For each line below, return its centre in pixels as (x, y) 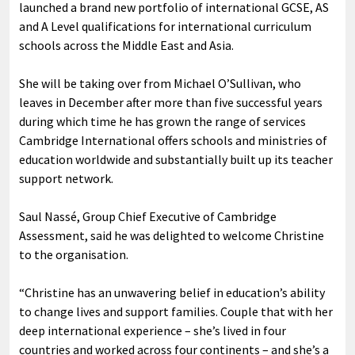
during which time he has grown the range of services (162, 121)
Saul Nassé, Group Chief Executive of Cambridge (148, 216)
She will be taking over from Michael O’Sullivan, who (160, 83)
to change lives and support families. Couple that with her (176, 311)
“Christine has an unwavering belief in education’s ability (172, 292)
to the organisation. (74, 254)
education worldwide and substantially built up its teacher (176, 159)
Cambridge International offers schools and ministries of (173, 140)
